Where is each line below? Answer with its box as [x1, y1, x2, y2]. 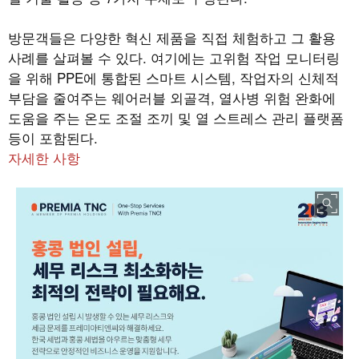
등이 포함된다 [8, 127, 94, 147]
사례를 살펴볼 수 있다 [8, 46, 143, 67]
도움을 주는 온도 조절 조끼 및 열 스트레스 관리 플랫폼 [8, 107, 344, 127]
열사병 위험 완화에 [219, 87, 336, 107]
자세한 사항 [8, 147, 80, 167]
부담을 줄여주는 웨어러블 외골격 [8, 87, 211, 107]
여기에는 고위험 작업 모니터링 [151, 46, 340, 67]
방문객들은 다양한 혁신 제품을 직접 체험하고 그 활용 [8, 26, 336, 47]
